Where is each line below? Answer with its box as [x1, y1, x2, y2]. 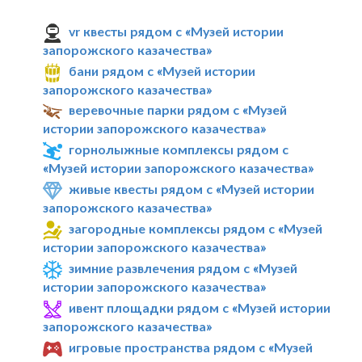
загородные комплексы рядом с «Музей [69, 221, 323, 237]
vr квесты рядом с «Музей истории [69, 23, 284, 39]
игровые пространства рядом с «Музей [69, 339, 314, 355]
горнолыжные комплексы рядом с [69, 141, 289, 158]
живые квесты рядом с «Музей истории [69, 181, 315, 197]
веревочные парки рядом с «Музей [69, 102, 288, 118]
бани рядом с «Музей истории [69, 62, 256, 78]
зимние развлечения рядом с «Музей [69, 259, 298, 276]
